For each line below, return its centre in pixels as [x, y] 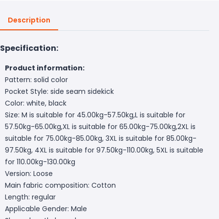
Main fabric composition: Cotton [60, 185]
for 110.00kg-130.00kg [40, 162]
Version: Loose [29, 173]
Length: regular [30, 197]
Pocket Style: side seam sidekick [59, 91]
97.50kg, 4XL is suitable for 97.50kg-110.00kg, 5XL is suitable [104, 150]
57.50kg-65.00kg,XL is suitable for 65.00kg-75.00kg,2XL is [100, 126]
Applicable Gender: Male [46, 208]
